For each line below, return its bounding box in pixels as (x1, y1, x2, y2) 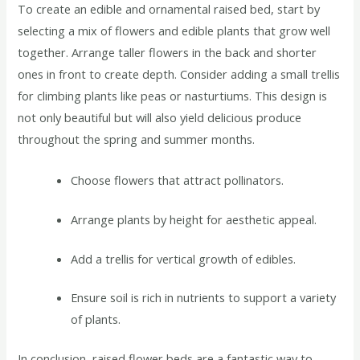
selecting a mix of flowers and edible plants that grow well (18, 22, 331, 39)
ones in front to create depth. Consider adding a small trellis (18, 66, 341, 83)
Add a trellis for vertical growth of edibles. (71, 250, 297, 267)
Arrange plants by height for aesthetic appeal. (71, 211, 317, 227)
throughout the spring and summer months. (18, 131, 256, 148)
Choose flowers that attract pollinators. (71, 171, 284, 188)
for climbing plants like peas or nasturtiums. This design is (18, 88, 328, 104)
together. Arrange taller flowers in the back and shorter (18, 44, 317, 61)
